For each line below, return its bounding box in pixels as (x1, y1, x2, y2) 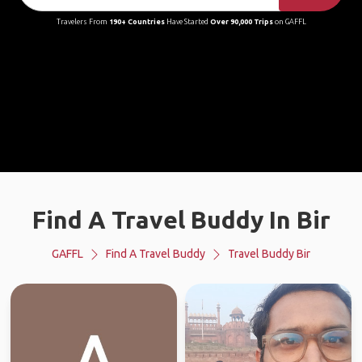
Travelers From (56, 18, 109, 26)
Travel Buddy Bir (228, 247, 310, 260)
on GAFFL (272, 18, 306, 26)
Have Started (164, 18, 210, 26)
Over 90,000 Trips (209, 18, 273, 26)
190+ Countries (108, 18, 165, 26)
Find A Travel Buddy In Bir (32, 206, 330, 234)
